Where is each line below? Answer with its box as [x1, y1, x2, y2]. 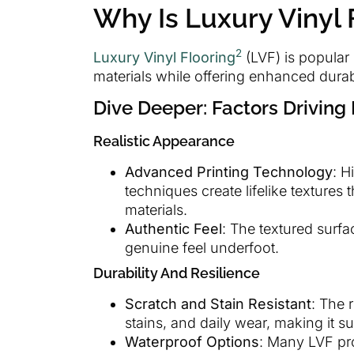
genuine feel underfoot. [125, 239, 279, 257]
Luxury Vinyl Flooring [93, 48, 235, 66]
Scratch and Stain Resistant [125, 296, 311, 313]
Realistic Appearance [93, 133, 235, 150]
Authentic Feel [125, 220, 222, 238]
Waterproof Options [125, 333, 259, 351]
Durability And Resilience [93, 265, 260, 282]
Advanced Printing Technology [125, 164, 333, 181]
